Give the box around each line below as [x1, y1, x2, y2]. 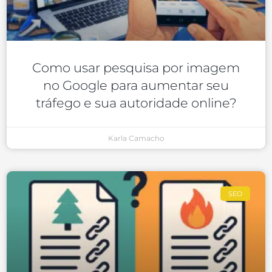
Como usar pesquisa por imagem [32, 60, 240, 76]
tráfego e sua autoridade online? [35, 95, 237, 111]
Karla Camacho [107, 134, 165, 143]
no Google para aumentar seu [43, 78, 229, 93]
